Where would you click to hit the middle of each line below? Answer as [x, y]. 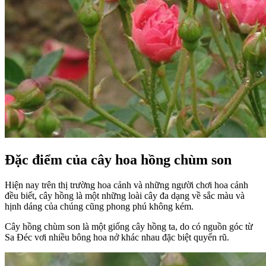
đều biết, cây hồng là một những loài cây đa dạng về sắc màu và [125, 196]
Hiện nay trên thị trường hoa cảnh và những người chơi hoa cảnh [126, 185]
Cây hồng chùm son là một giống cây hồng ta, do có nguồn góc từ [129, 227]
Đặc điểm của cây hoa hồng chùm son [118, 160]
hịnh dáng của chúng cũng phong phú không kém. [99, 207]
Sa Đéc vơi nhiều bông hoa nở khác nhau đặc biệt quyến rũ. [117, 237]
